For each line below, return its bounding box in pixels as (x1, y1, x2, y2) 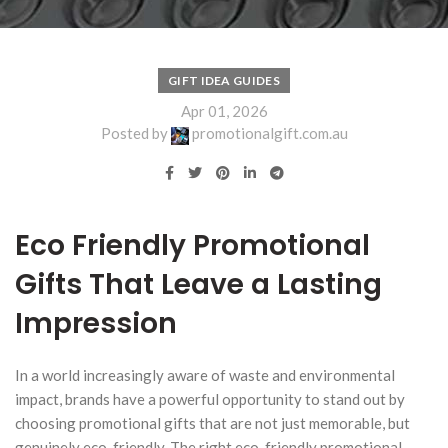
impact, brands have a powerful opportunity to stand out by (15, 389, 405, 408)
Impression (15, 303, 177, 343)
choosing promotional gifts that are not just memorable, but (15, 413, 410, 432)
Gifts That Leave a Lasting (15, 264, 382, 304)
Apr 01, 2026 (180, 101, 268, 120)
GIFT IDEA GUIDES (168, 73, 280, 88)
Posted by (100, 124, 171, 143)
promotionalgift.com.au (191, 124, 348, 143)
